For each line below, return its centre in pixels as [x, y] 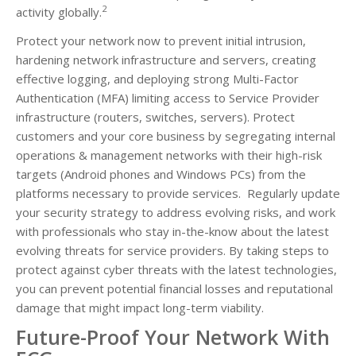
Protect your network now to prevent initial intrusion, [161, 40]
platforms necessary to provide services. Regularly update [178, 193]
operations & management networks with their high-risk [169, 155]
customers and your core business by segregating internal [176, 135]
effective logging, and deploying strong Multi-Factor [157, 78]
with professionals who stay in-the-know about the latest [172, 231]
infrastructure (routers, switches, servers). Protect [155, 116]
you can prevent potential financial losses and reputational [174, 288]
